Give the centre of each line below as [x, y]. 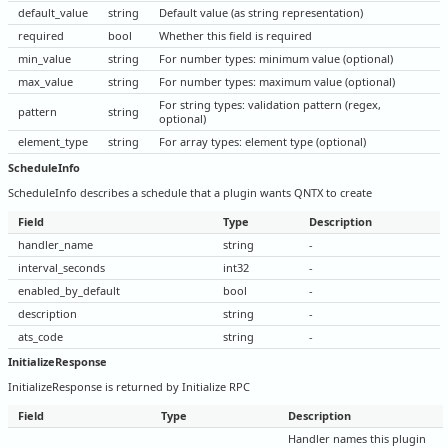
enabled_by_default [69, 290]
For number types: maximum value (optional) [277, 81]
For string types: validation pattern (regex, [270, 104]
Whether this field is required [235, 35]
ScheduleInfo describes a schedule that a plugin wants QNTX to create [190, 192]
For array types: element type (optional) [262, 141]
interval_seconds [61, 267]
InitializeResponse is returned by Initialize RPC [129, 387]
